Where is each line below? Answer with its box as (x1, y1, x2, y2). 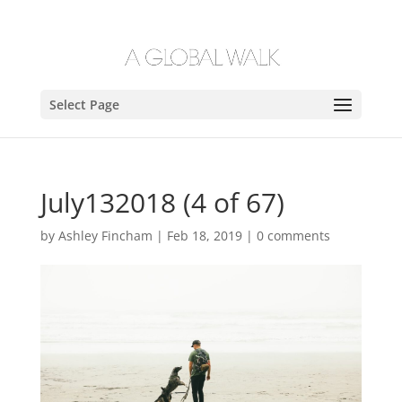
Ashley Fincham (57, 227, 153, 244)
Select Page (48, 96, 119, 113)
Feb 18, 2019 (166, 227, 242, 244)
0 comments (256, 227, 330, 244)
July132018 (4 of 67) (39, 184, 284, 221)
